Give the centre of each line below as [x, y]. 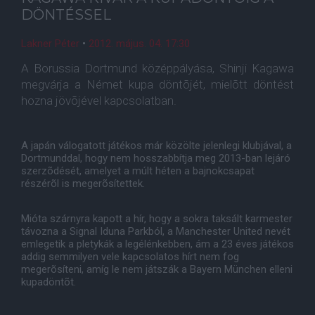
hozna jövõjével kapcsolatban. [99, 101]
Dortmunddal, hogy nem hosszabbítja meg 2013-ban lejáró [156, 158]
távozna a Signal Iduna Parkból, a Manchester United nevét [156, 231]
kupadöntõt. [49, 282]
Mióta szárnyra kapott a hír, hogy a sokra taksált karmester [157, 219]
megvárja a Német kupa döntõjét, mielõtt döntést [157, 84]
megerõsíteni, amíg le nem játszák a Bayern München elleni [157, 269]
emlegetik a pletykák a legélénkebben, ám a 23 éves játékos [157, 244]
